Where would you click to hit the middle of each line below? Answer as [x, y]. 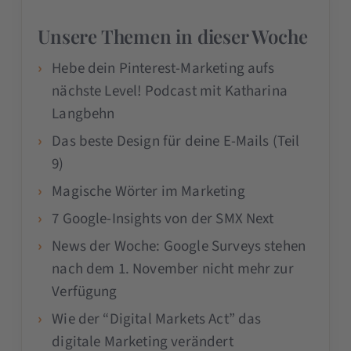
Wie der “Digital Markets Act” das [157, 319]
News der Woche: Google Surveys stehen [179, 246]
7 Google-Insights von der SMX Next [163, 219]
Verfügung [85, 291]
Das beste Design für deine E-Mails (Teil [176, 141]
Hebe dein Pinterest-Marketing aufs [163, 68]
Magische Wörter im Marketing [148, 191]
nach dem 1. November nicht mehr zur [173, 269]
